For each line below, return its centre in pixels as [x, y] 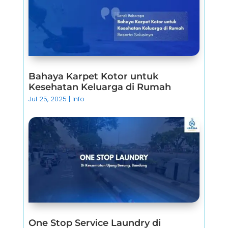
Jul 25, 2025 [48, 99]
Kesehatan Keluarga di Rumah [100, 87]
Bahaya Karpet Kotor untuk [94, 77]
